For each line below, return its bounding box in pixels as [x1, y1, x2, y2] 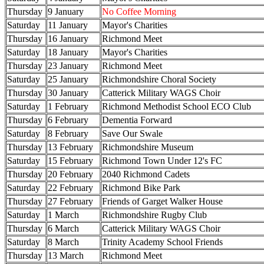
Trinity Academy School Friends [102, 236, 223, 247]
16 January [48, 33, 88, 44]
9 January [48, 6, 84, 16]
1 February [48, 101, 88, 111]
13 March [48, 250, 84, 260]
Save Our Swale [102, 128, 163, 138]
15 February [48, 155, 93, 166]
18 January [48, 47, 88, 57]
